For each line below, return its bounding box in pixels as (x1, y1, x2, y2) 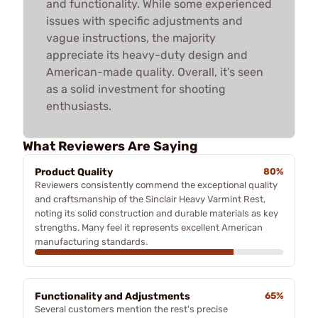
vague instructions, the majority (46, 31, 216, 45)
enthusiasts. (46, 99, 111, 113)
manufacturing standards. (35, 236, 148, 247)
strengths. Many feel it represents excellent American (35, 222, 263, 233)
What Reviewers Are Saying (23, 138, 197, 154)
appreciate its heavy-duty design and (46, 48, 248, 62)
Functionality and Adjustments (35, 290, 190, 302)
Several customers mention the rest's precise (35, 304, 228, 314)
